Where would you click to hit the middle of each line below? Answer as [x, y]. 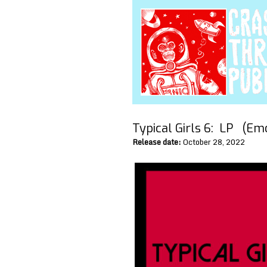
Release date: [157, 142]
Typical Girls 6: [174, 128]
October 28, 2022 [213, 142]
